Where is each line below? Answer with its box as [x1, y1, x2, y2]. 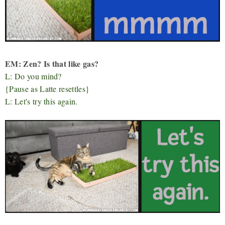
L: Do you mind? [5, 70, 62, 81]
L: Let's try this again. [5, 95, 78, 106]
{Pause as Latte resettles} [5, 83, 90, 94]
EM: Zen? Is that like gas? [5, 57, 99, 69]
